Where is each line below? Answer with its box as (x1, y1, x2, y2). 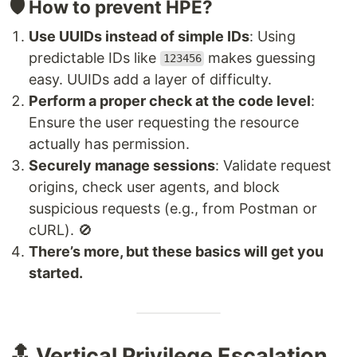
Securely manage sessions (29, 156, 215, 174)
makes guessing (204, 49, 316, 66)
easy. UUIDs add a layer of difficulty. (29, 70, 272, 88)
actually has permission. (29, 135, 190, 152)
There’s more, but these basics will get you (29, 242, 324, 260)
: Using (249, 27, 296, 45)
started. (29, 264, 83, 281)
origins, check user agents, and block (29, 178, 280, 195)
